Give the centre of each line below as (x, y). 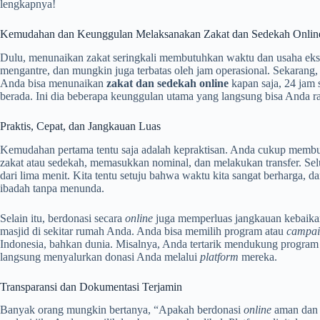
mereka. (258, 256)
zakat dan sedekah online (167, 83)
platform (219, 256)
